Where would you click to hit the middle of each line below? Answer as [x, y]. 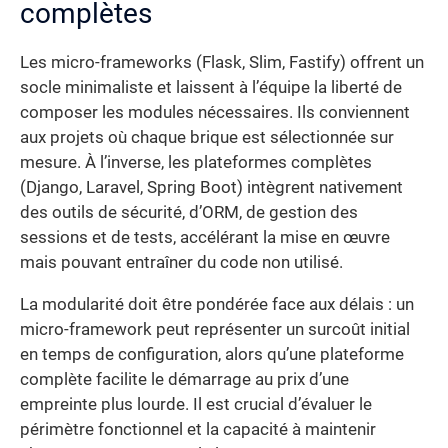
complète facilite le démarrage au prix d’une [184, 379]
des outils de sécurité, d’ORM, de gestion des [189, 213]
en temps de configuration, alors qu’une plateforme [212, 354]
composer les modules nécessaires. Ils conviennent [215, 113]
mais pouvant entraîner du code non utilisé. [181, 263]
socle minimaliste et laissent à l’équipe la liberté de [211, 88]
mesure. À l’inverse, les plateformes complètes [196, 163]
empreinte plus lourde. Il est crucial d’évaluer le [196, 404]
